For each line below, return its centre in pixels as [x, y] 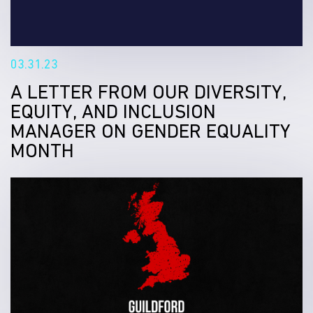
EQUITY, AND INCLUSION [113, 111]
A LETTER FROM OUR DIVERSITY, [148, 92]
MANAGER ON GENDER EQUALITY [151, 131]
